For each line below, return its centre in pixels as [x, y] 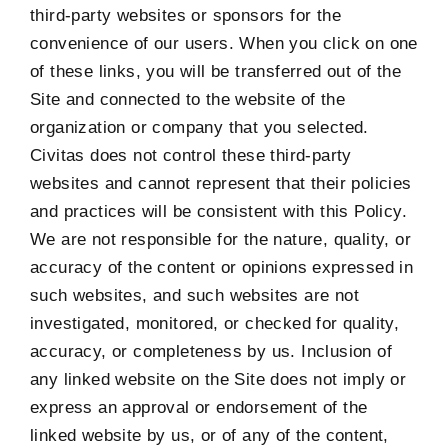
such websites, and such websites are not [194, 295]
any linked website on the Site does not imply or [218, 379]
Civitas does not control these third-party [191, 155]
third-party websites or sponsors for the [185, 15]
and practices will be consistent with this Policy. [218, 211]
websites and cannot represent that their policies [221, 183]
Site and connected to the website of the [187, 99]
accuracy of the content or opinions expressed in [222, 267]
